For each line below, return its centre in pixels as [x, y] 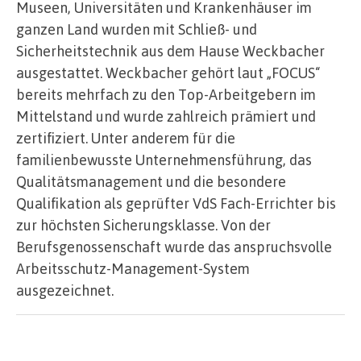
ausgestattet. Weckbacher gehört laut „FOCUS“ [168, 72]
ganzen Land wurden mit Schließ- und [137, 29]
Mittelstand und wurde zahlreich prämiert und [166, 116]
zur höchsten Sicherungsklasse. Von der [143, 224]
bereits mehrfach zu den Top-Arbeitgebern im [166, 94]
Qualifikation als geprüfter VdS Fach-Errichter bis [176, 203]
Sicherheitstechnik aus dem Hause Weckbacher [170, 50]
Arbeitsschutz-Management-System [133, 268]
